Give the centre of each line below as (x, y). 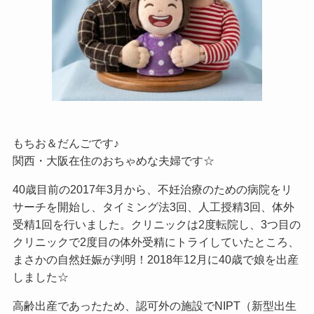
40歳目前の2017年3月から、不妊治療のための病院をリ (152, 190)
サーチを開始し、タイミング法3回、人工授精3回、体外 (153, 207)
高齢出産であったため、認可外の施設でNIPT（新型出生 (154, 306)
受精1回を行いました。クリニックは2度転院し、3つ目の (156, 225)
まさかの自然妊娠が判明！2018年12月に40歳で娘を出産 (155, 260)
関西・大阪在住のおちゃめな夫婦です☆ (113, 161)
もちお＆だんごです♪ (66, 143)
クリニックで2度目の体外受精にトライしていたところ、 (156, 242)
